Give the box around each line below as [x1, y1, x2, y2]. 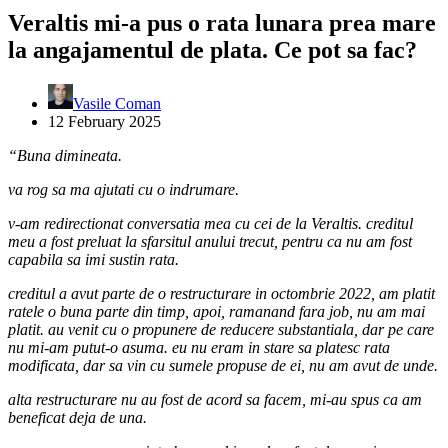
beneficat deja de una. [8, 408, 147, 426]
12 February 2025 [48, 112, 161, 130]
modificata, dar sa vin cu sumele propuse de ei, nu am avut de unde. [8, 356, 438, 374]
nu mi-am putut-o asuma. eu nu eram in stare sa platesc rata [8, 338, 390, 356]
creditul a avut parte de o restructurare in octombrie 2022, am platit [8, 284, 435, 302]
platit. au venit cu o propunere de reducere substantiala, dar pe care [8, 320, 434, 338]
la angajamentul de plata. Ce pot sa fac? [8, 36, 417, 63]
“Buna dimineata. [8, 146, 122, 164]
